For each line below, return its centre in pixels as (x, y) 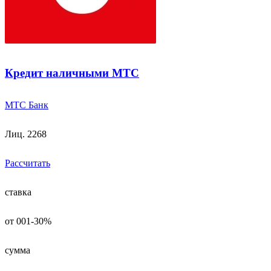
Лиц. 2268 (26, 134)
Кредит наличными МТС (72, 73)
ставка (18, 192)
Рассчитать (28, 163)
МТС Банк (27, 105)
